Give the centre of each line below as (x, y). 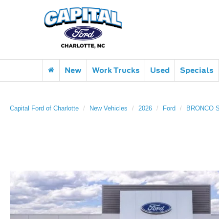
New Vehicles (109, 108)
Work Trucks (116, 70)
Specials (197, 70)
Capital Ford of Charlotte (44, 108)
